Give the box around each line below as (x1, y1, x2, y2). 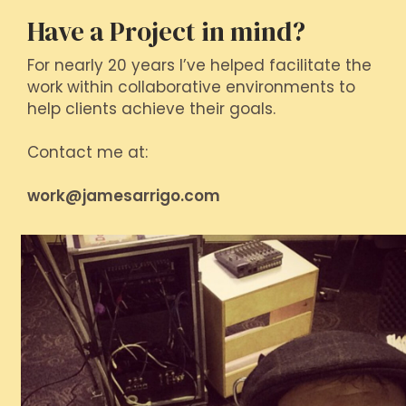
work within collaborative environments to (27, 75, 355, 98)
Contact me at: (27, 140, 148, 163)
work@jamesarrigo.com (27, 184, 220, 207)
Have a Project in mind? (27, 13, 305, 50)
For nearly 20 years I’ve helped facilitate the (27, 53, 372, 76)
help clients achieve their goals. (27, 97, 275, 120)
